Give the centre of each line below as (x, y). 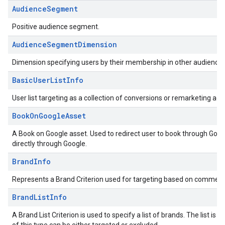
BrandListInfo (39, 197)
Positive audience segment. (56, 27)
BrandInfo (31, 161)
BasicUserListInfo (48, 80)
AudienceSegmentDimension (65, 44)
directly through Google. (49, 144)
